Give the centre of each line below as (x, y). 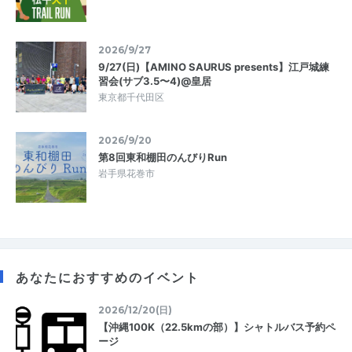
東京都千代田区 (131, 97)
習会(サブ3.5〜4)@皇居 (155, 81)
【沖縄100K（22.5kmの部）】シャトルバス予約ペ (217, 327)
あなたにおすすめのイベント (108, 278)
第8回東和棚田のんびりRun (163, 158)
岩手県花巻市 (126, 174)
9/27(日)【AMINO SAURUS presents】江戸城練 (214, 67)
